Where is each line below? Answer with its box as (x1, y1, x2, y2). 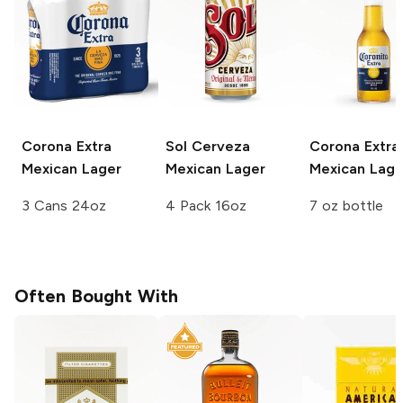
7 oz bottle (309, 196, 383, 214)
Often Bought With (14, 284, 178, 307)
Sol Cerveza (166, 137, 250, 155)
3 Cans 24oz (22, 196, 106, 214)
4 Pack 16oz (166, 196, 246, 214)
